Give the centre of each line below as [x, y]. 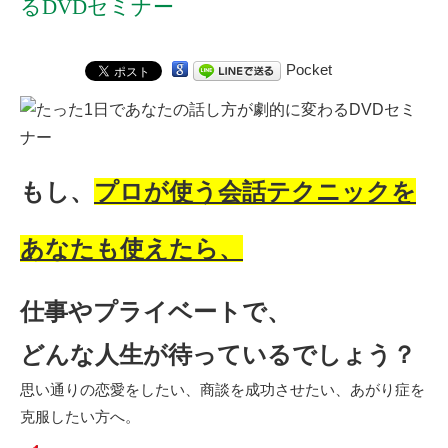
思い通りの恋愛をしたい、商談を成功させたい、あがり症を [222, 389]
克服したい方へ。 [80, 416]
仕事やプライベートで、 [155, 311]
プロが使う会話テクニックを [255, 191]
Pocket [309, 69]
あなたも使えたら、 [131, 248]
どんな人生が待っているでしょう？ [218, 354]
